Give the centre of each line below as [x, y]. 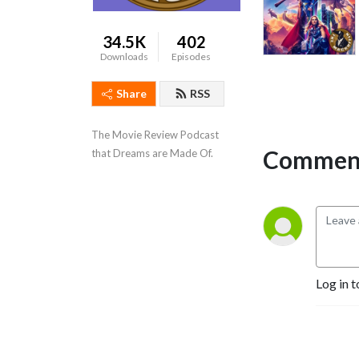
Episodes [192, 56]
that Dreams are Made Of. [152, 153]
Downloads [125, 56]
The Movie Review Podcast [155, 135]
